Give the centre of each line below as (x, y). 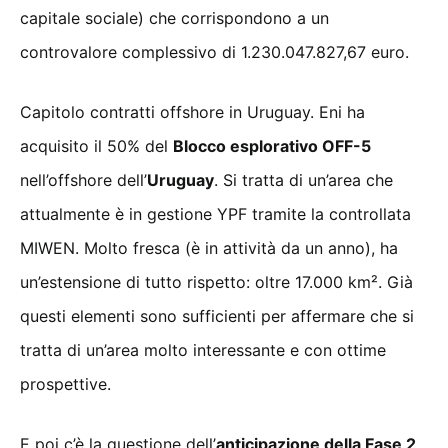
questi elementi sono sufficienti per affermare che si (217, 316)
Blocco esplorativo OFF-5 (272, 146)
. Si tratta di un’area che (303, 180)
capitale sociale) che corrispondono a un (174, 18)
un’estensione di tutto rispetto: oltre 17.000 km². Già (216, 282)
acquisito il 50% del (96, 146)
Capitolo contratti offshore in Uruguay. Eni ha (192, 112)
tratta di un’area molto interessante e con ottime (203, 350)
